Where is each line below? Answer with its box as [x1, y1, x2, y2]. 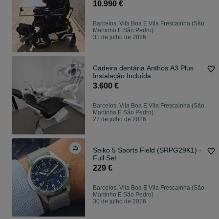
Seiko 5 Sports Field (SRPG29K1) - [93, 146, 201, 154]
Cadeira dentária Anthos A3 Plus [93, 64, 194, 72]
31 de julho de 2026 [93, 34, 146, 41]
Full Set [93, 154, 116, 162]
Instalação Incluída [93, 72, 151, 80]
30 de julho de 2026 [93, 198, 146, 205]
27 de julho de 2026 [93, 116, 146, 123]
